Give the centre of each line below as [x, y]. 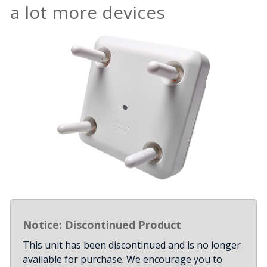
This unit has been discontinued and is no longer [132, 245]
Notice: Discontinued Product [102, 224]
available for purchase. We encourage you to [122, 259]
